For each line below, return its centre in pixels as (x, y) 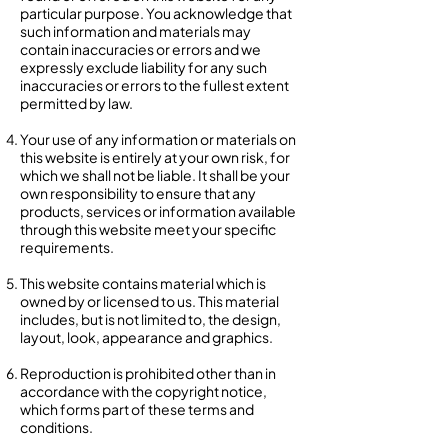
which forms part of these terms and (137, 409)
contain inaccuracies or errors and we (140, 49)
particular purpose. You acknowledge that (156, 13)
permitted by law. (76, 103)
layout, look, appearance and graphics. (146, 337)
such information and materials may (135, 31)
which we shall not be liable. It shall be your (155, 175)
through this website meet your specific (148, 229)
